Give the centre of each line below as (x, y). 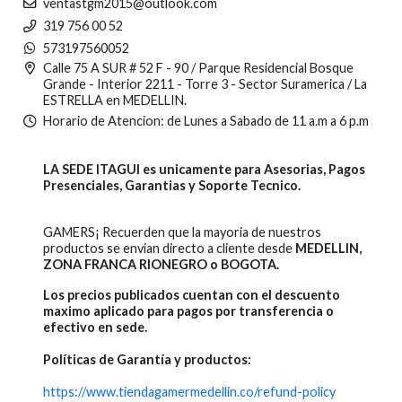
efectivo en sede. (95, 328)
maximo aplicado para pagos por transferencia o (188, 311)
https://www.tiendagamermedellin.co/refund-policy (189, 392)
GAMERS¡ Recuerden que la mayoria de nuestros (182, 232)
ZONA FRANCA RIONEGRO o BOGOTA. (161, 265)
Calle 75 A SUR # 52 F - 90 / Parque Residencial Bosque (198, 68)
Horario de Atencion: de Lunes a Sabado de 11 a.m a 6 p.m (206, 121)
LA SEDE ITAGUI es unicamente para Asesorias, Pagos (204, 170)
